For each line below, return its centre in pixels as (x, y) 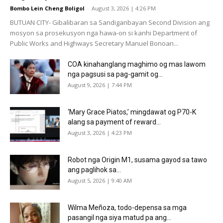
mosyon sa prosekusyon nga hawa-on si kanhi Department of (104, 33)
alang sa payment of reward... (114, 122)
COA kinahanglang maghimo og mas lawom (137, 64)
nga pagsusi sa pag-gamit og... (115, 74)
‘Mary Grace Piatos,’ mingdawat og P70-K (132, 112)
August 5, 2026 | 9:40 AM (100, 180)
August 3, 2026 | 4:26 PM (124, 8)
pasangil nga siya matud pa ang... (119, 217)
